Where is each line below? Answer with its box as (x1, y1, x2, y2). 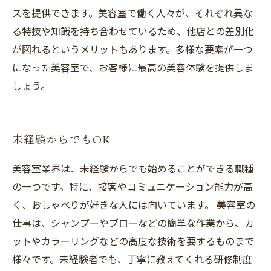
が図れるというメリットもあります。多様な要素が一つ (12, 42, 253, 56)
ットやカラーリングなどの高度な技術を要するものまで (12, 233, 254, 248)
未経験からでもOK (12, 133, 112, 147)
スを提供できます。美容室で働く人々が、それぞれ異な (12, 5, 253, 20)
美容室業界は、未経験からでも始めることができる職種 (12, 161, 254, 175)
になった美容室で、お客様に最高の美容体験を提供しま (12, 60, 253, 74)
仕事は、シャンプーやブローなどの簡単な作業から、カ (12, 215, 254, 230)
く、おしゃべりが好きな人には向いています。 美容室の (12, 197, 255, 212)
